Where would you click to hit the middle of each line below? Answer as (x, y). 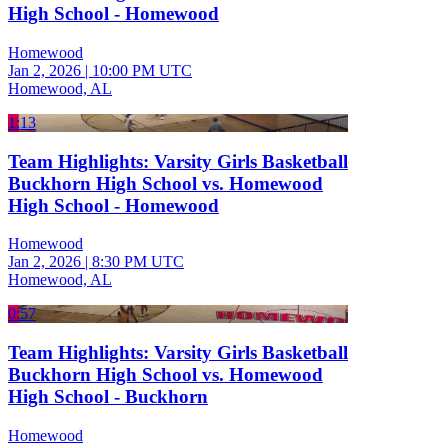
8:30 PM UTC (138, 262)
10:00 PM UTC (142, 70)
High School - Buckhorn (108, 397)
